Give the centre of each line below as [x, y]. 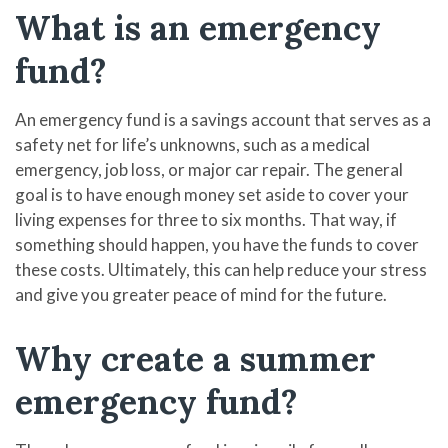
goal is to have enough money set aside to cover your [212, 194]
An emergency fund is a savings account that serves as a [223, 119]
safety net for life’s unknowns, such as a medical [192, 144]
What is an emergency [198, 27]
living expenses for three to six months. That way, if [206, 219]
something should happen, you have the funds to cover [217, 244]
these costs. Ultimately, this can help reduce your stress [221, 269]
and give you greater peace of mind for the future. [201, 294]
